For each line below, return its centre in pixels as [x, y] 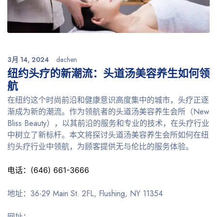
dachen [67, 59]
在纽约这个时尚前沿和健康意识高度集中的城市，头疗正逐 [108, 100]
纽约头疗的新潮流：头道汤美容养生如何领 [108, 73]
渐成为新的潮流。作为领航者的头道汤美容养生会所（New [108, 111]
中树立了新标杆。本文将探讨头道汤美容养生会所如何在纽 [108, 135]
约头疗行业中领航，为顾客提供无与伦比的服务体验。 [100, 146]
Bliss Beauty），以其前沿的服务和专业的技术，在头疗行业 [108, 123]
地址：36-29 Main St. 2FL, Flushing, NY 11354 [85, 193]
